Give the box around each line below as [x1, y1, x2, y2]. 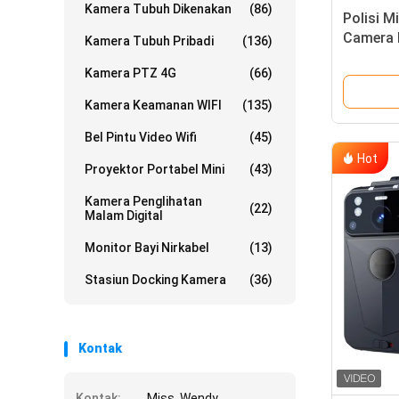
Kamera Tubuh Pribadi [85, 34, 214, 49]
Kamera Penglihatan [85, 194, 202, 209]
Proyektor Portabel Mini [85, 162, 224, 177]
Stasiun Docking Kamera [85, 273, 226, 288]
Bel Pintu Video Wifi [85, 130, 197, 145]
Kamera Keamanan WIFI [85, 98, 222, 113]
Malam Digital [85, 208, 163, 224]
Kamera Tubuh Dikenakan [85, 2, 232, 17]
